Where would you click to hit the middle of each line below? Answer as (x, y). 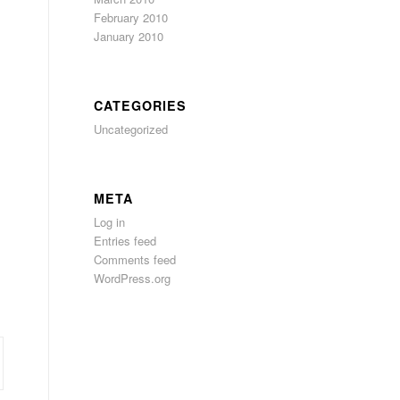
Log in (110, 222)
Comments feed (135, 259)
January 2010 (129, 36)
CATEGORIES (141, 105)
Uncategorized (131, 129)
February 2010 (131, 17)
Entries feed (125, 241)
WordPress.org (133, 278)
